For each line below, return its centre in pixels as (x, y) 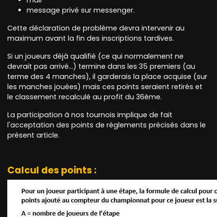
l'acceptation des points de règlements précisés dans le (107, 125)
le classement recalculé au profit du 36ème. (85, 97)
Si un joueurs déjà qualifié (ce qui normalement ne (95, 56)
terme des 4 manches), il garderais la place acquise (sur (107, 77)
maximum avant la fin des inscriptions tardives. (91, 39)
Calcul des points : (52, 170)
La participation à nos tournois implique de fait (90, 115)
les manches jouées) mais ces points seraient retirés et (105, 87)
